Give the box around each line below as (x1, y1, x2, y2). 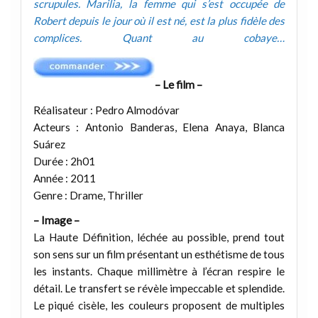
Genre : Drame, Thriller (33, 188, 143, 202)
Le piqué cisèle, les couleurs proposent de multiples (33, 299, 285, 312)
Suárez (33, 137, 65, 150)
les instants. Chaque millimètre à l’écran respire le (33, 265, 285, 278)
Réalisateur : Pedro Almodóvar (33, 103, 180, 116)
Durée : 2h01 (33, 154, 95, 168)
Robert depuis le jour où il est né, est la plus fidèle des (33, 14, 285, 28)
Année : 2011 (33, 171, 96, 185)
